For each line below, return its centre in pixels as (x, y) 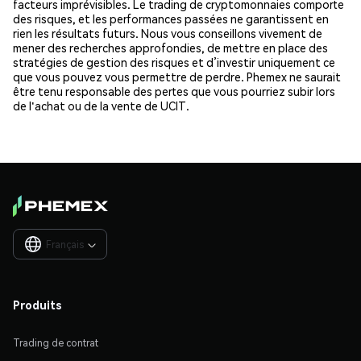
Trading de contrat (56, 343)
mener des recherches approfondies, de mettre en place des (170, 47)
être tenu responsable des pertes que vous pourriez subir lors (174, 91)
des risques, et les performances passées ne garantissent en (171, 18)
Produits (37, 305)
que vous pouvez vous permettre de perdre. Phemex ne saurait (177, 76)
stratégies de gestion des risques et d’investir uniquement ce (174, 62)
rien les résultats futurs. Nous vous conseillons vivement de (168, 33)
